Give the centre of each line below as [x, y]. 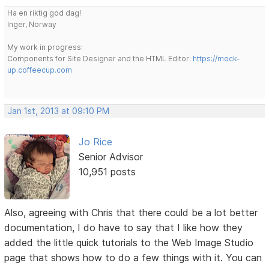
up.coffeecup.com [40, 70]
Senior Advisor [110, 157]
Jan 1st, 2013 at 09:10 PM [59, 111]
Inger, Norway [32, 25]
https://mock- [217, 59]
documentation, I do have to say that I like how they [124, 228]
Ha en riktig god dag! [44, 13]
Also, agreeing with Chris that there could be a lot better [131, 213]
